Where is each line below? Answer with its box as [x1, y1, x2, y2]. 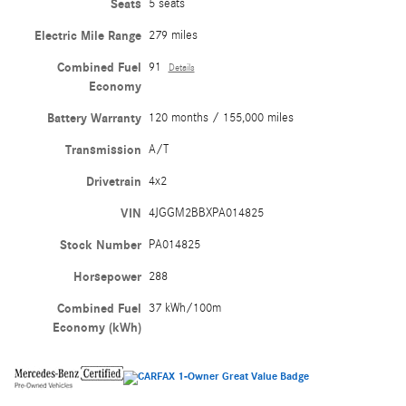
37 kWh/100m [148, 300, 221, 315]
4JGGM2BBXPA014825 [148, 205, 264, 220]
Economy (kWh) [52, 319, 141, 335]
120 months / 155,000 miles [148, 110, 294, 125]
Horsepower [72, 268, 141, 285]
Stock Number [59, 237, 141, 253]
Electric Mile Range [34, 27, 141, 43]
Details [168, 62, 195, 73]
